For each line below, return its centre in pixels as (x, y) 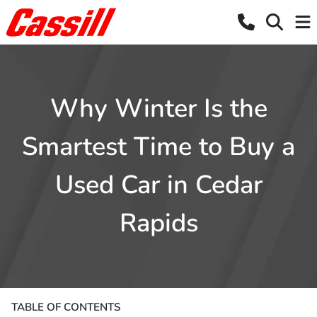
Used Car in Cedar (158, 185)
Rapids (158, 223)
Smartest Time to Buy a (158, 147)
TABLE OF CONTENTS (66, 307)
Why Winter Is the (158, 109)
